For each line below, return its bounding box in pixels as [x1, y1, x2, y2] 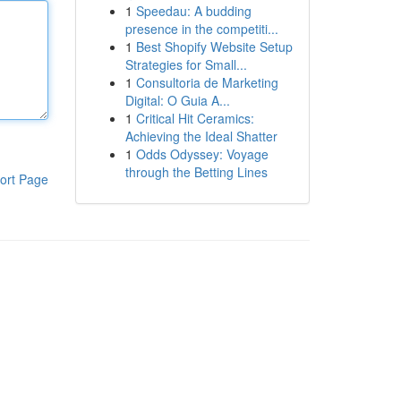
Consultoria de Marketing [135, 73, 278, 91]
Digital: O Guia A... [124, 91, 230, 109]
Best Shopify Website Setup [135, 38, 293, 55]
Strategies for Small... [124, 55, 247, 73]
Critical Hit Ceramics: [135, 109, 254, 127]
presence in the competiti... [124, 20, 278, 38]
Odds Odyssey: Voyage [135, 145, 269, 163]
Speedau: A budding [135, 2, 252, 20]
